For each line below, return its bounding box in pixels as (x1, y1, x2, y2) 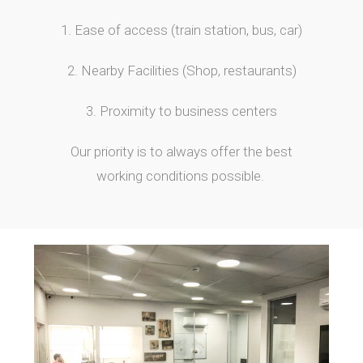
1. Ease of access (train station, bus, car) (61, 22, 302, 38)
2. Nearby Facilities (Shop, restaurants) (66, 62, 297, 79)
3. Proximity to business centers (86, 103, 277, 119)
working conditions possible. (96, 168, 267, 184)
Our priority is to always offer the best (70, 143, 293, 160)
